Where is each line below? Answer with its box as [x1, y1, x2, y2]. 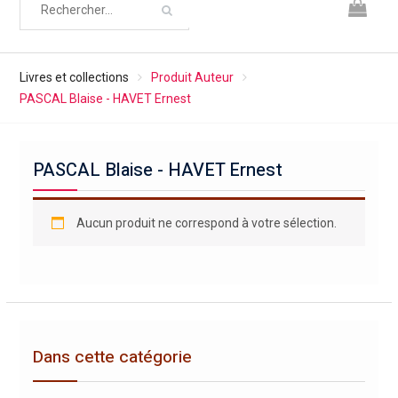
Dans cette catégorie [32, 345, 192, 370]
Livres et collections [19, 70, 129, 84]
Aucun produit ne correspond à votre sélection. [76, 216, 337, 230]
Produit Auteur [150, 70, 234, 84]
